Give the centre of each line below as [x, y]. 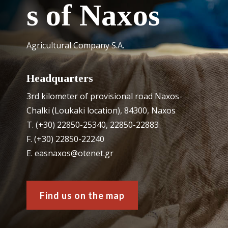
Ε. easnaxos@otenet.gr [70, 153]
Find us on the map [82, 195]
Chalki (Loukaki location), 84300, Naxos [101, 111]
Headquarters [60, 78]
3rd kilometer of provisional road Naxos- [104, 96]
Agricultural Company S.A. [75, 46]
